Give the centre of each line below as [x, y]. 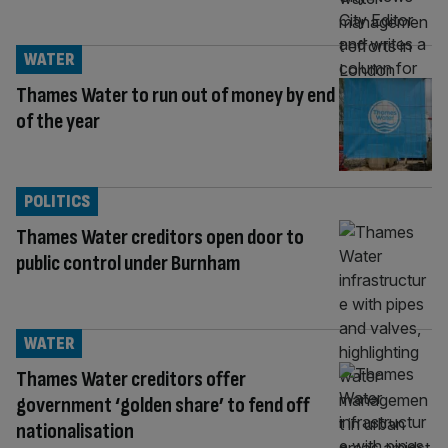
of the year [58, 122]
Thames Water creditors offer [131, 380]
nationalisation [75, 432]
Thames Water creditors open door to [160, 238]
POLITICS [57, 202]
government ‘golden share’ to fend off [163, 406]
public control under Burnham [128, 264]
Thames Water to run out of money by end [175, 96]
